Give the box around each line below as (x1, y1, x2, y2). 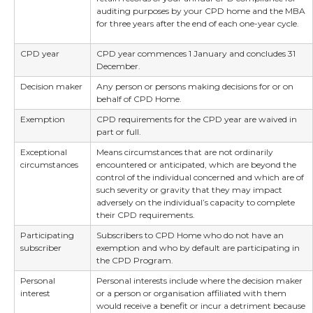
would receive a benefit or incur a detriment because (96, 300, 305, 312)
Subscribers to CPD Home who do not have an (96, 230, 284, 241)
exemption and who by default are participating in (96, 242, 300, 254)
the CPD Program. (96, 255, 173, 266)
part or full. (96, 126, 141, 138)
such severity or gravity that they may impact (96, 184, 282, 196)
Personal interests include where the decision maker (96, 275, 303, 286)
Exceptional (20, 147, 67, 158)
